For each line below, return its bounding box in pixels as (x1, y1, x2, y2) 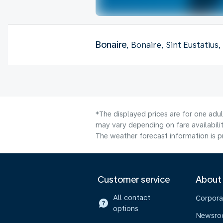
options (112, 205, 138, 213)
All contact (112, 194, 150, 202)
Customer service (98, 174, 170, 185)
